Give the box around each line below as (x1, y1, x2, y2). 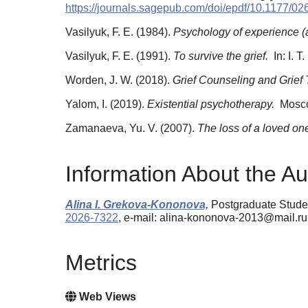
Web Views (76, 291, 136, 303)
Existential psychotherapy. (147, 98, 277, 111)
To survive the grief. (173, 50, 271, 63)
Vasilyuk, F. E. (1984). (65, 26, 173, 38)
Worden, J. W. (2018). (65, 74, 173, 87)
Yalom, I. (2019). (65, 98, 147, 111)
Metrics (65, 250, 137, 275)
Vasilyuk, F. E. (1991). (65, 50, 173, 63)
